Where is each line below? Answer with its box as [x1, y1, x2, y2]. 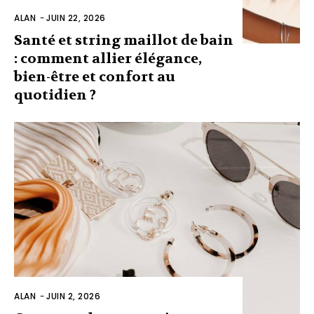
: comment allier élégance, [14, 49, 202, 67]
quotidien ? [14, 86, 96, 104]
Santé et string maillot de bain [14, 31, 233, 49]
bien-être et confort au [14, 67, 175, 86]
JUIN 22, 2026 [46, 11, 106, 24]
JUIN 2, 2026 [46, 290, 100, 303]
